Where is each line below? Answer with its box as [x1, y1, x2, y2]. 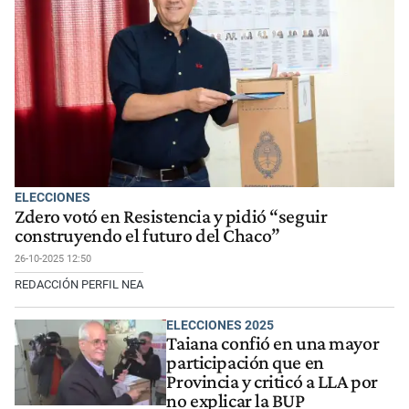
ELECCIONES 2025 [166, 318, 275, 333]
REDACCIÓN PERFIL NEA [15, 277, 143, 291]
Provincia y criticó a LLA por [166, 371, 378, 393]
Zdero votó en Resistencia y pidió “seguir [15, 204, 328, 227]
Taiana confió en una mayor [166, 332, 380, 355]
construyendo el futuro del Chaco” [15, 224, 280, 246]
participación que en [166, 351, 324, 374]
